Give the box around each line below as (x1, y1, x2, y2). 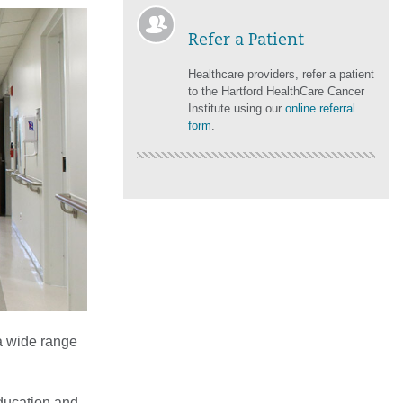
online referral (285, 102, 355, 115)
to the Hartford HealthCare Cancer (188, 85, 364, 98)
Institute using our (188, 102, 285, 115)
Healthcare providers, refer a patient (188, 67, 374, 81)
